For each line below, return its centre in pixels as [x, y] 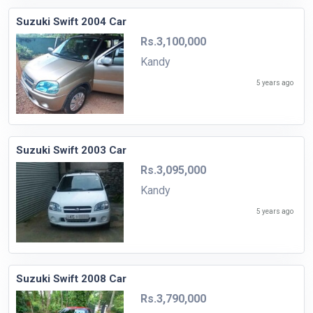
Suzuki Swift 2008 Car [71, 279]
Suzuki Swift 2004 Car [71, 22]
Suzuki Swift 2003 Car [71, 151]
